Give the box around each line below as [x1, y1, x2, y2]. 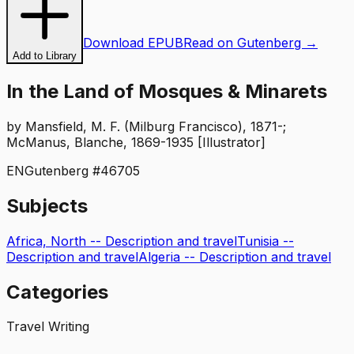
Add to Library [13, 50, 77, 62]
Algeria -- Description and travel [138, 248, 331, 265]
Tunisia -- [237, 232, 294, 249]
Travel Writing [6, 318, 89, 335]
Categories [6, 280, 108, 303]
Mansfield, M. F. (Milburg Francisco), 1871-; [25, 118, 286, 134]
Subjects [6, 194, 88, 217]
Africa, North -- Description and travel [6, 232, 237, 249]
